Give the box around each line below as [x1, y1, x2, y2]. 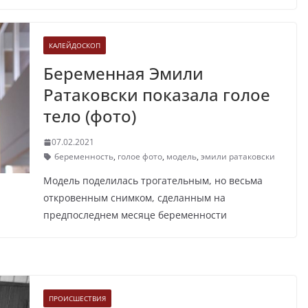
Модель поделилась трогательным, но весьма [43, 174, 263, 188]
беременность [54, 151, 113, 163]
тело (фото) [43, 104, 136, 128]
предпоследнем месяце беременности [43, 208, 227, 222]
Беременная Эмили [43, 62, 203, 85]
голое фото [117, 151, 162, 163]
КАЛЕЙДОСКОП [48, 41, 100, 51]
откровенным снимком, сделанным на [43, 191, 225, 205]
